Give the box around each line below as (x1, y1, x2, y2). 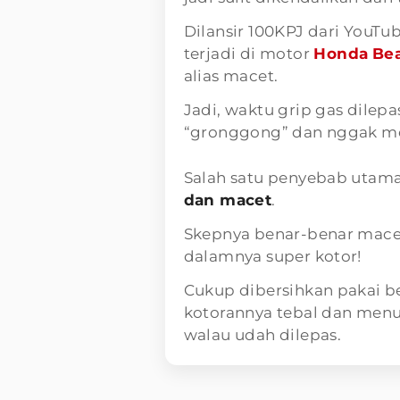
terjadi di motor (183, 44, 314, 62)
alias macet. (183, 66, 282, 85)
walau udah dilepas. (183, 325, 346, 344)
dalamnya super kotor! (183, 246, 366, 265)
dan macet (183, 190, 272, 209)
